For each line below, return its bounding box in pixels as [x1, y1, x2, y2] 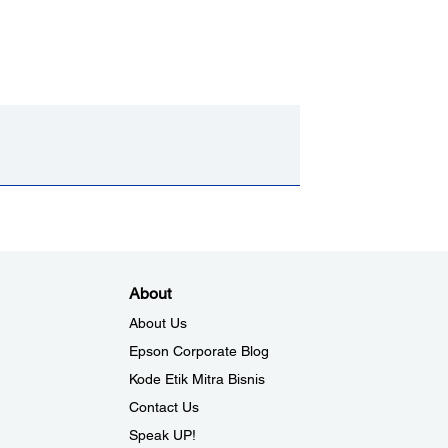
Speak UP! [128, 427, 196, 444]
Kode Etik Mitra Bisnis [128, 371, 265, 388]
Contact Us [128, 399, 199, 416]
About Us [128, 315, 187, 332]
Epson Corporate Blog [128, 343, 269, 360]
